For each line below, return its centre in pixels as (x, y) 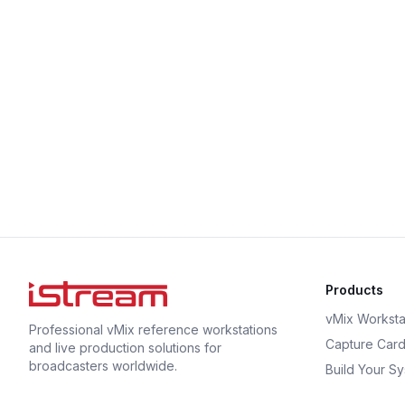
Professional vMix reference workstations (153, 330)
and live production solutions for (125, 348)
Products (354, 290)
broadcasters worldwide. (103, 366)
